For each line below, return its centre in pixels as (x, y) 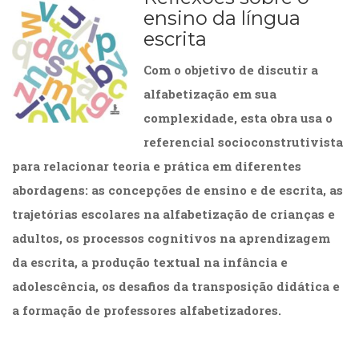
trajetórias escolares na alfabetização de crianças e (173, 214)
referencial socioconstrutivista (243, 142)
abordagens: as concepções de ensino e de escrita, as (177, 190)
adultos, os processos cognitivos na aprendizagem (171, 238)
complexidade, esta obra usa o (238, 118)
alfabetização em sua (210, 94)
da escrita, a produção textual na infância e (150, 262)
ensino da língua (222, 18)
